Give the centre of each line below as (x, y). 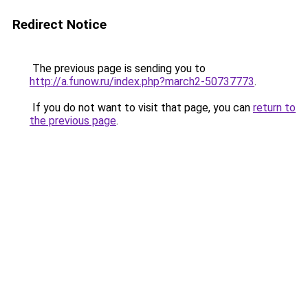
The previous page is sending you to (118, 68)
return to (274, 108)
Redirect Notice (59, 24)
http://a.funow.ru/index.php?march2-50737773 (142, 81)
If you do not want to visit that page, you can (141, 108)
